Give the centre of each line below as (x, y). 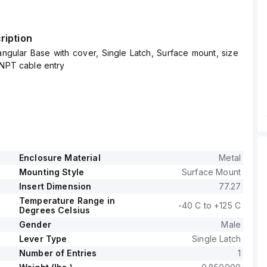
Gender (35, 224)
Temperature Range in (67, 201)
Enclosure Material (60, 158)
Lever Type (43, 239)
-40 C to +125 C (209, 205)
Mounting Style (52, 172)
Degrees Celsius (55, 210)
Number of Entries (58, 253)
